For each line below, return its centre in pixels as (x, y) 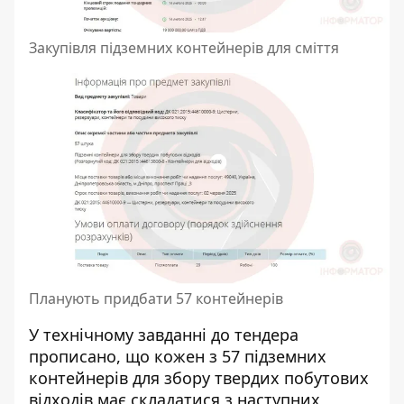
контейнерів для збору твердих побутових (199, 378)
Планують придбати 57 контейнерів (156, 298)
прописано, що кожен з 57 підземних (178, 356)
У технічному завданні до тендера (164, 335)
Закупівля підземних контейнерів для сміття (184, 48)
